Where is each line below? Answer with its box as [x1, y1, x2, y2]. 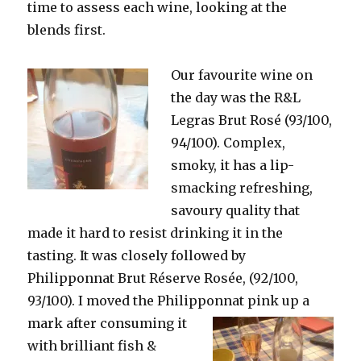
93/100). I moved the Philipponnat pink [27, 293, 283, 309]
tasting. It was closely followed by [27, 247, 247, 263]
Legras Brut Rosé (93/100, [171, 112, 333, 128]
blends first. [27, 22, 106, 38]
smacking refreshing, [171, 180, 313, 196]
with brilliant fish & [27, 338, 157, 354]
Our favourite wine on [171, 67, 313, 83]
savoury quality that [171, 202, 301, 218]
